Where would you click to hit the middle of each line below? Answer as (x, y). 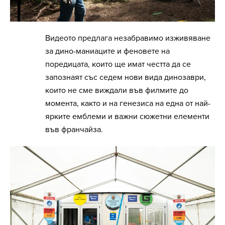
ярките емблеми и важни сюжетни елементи (127, 116)
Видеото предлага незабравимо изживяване (128, 38)
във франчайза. (74, 129)
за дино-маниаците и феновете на (107, 51)
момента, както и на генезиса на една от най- (128, 103)
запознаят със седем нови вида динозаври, (126, 77)
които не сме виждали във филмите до (117, 90)
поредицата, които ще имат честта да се (118, 64)
